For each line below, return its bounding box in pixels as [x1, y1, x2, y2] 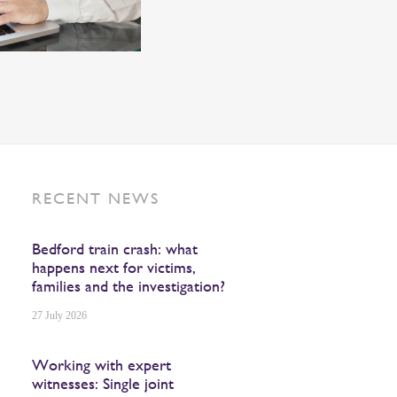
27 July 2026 [32, 308, 88, 322]
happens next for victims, [32, 258, 197, 276]
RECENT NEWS [32, 189, 160, 207]
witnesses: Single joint [32, 373, 175, 393]
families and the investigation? [32, 276, 226, 295]
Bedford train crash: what [32, 239, 198, 258]
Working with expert [32, 354, 172, 374]
